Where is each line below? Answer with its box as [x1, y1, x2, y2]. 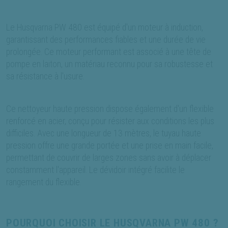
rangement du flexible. [6, 177, 81, 188]
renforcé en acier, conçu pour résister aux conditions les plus [6, 116, 214, 127]
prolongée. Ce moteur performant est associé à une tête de [6, 47, 211, 58]
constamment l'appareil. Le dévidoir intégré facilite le [6, 165, 185, 176]
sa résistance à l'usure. [6, 71, 84, 82]
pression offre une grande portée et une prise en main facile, [6, 140, 213, 151]
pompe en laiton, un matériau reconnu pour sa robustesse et [6, 59, 213, 70]
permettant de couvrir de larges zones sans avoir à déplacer [6, 153, 211, 163]
